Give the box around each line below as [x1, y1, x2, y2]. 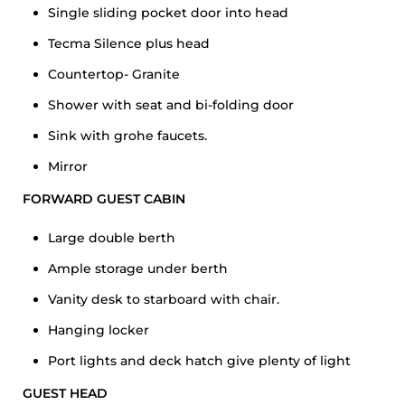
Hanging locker [48, 322, 149, 338]
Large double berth [48, 230, 175, 246]
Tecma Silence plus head [48, 35, 210, 52]
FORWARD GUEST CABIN [23, 191, 185, 207]
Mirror [48, 158, 88, 174]
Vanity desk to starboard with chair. [48, 291, 279, 307]
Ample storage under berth [48, 260, 228, 277]
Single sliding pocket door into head [48, 5, 288, 21]
